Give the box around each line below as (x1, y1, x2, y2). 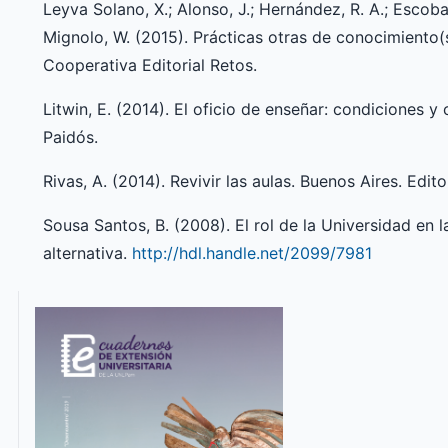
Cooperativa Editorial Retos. (42, 55, 257, 76)
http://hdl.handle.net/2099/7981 (131, 243, 372, 264)
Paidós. (42, 127, 98, 148)
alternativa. (42, 243, 132, 264)
